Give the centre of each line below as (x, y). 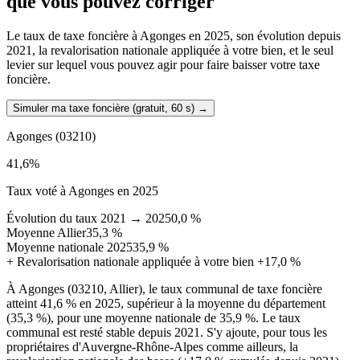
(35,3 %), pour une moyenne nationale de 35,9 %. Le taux (153, 318)
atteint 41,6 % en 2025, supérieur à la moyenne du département (166, 304)
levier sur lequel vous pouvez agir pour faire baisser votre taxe (163, 65)
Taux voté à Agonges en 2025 (82, 191)
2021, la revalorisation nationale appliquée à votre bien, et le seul (170, 51)
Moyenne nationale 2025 (70, 247)
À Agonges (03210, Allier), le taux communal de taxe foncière (164, 289)
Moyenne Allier (46, 233)
